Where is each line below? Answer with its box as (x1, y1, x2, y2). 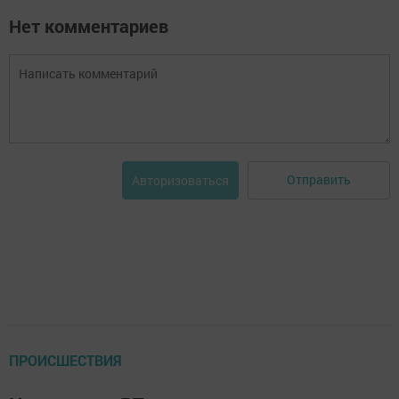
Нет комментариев (9, 13, 168, 37)
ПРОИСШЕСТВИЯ (9, 350, 122, 370)
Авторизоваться (132, 171, 229, 189)
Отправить (287, 171, 351, 189)
